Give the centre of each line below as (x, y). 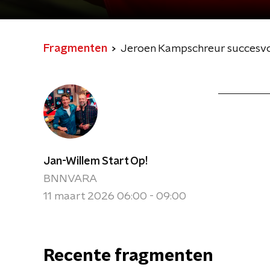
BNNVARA (70, 179)
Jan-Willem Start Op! (96, 162)
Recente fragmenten (128, 256)
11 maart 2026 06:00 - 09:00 (115, 196)
